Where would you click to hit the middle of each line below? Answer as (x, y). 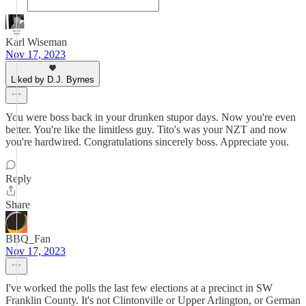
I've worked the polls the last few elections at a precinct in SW (139, 288)
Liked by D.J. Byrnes (53, 80)
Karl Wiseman (36, 42)
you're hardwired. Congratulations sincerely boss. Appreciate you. (147, 142)
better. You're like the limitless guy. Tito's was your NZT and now (147, 129)
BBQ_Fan (28, 239)
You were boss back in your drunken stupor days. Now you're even (151, 117)
